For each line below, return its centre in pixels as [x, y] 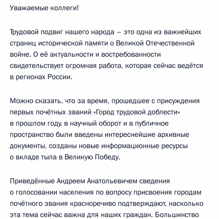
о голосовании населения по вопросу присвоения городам [106, 192]
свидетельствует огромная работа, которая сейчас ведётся [107, 65]
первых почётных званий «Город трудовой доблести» [95, 112]
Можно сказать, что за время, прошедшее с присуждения [105, 100]
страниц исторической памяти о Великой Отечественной [102, 43]
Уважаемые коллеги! [44, 8]
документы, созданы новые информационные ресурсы [99, 145]
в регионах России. [41, 77]
